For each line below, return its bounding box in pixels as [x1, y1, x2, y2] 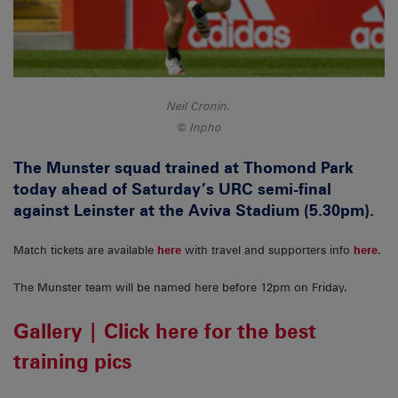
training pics [13, 348, 131, 373]
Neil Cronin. [167, 99, 231, 114]
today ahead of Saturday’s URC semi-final [13, 179, 331, 199]
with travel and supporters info [181, 243, 354, 257]
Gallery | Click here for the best [13, 318, 316, 343]
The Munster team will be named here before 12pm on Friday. [13, 281, 347, 295]
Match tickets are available [13, 243, 157, 257]
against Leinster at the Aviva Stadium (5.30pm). [13, 201, 374, 220]
